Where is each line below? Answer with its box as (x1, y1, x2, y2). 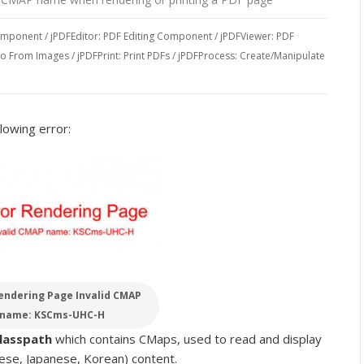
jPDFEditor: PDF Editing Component (50, 29, 212, 43)
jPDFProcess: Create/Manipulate (178, 49, 325, 63)
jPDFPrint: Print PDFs (77, 49, 170, 63)
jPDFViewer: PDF (220, 29, 294, 43)
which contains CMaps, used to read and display (52, 331, 322, 348)
